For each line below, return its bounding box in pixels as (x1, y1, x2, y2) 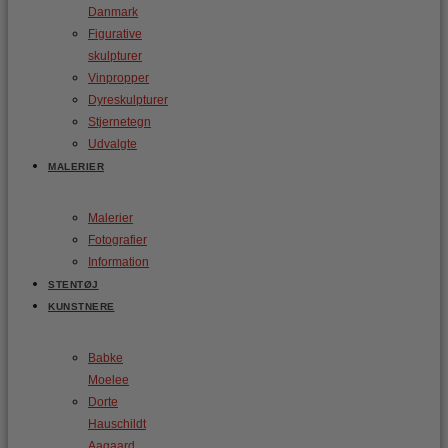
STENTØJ (48, 279, 99, 290)
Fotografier (88, 233, 147, 247)
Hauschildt (88, 417, 146, 431)
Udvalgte (88, 137, 137, 151)
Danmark (88, 5, 138, 19)
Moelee (88, 373, 129, 387)
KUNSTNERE (48, 301, 115, 312)
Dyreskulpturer (88, 93, 168, 107)
